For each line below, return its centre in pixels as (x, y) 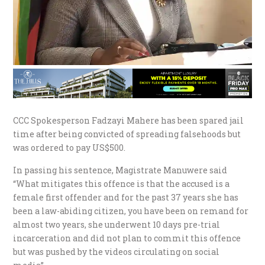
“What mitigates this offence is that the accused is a (122, 184)
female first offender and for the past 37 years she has (126, 198)
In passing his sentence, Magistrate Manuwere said (120, 170)
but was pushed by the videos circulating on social (117, 252)
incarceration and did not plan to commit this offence (127, 238)
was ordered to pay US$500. (70, 148)
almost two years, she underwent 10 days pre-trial (117, 225)
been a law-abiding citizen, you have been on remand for (131, 211)
